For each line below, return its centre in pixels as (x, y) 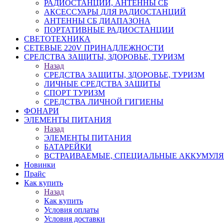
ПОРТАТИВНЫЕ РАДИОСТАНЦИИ (109, 30)
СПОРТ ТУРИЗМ (74, 93)
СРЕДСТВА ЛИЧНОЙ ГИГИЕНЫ (104, 102)
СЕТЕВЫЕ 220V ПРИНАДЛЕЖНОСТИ (94, 48)
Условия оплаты (71, 210)
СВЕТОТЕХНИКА (57, 39)
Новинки (40, 165)
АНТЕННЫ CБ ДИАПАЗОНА (97, 21)
